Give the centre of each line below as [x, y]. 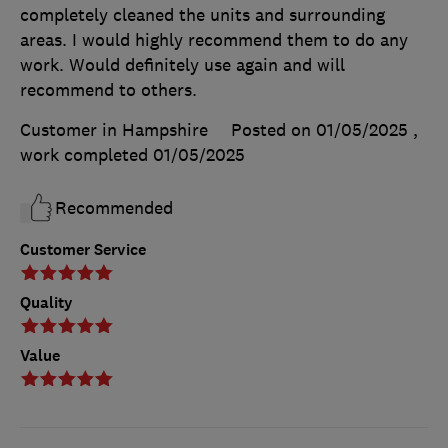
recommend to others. [108, 90]
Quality [46, 303]
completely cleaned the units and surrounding [202, 15]
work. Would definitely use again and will [182, 65]
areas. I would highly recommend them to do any [214, 40]
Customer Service [83, 250]
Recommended [114, 208]
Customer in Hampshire [114, 130]
